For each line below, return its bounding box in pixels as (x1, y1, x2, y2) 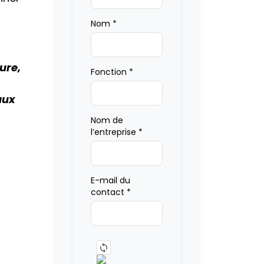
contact (90, 186, 127, 198)
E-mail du (90, 174, 130, 186)
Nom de (90, 114, 123, 126)
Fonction (90, 66, 129, 78)
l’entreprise (90, 126, 138, 138)
